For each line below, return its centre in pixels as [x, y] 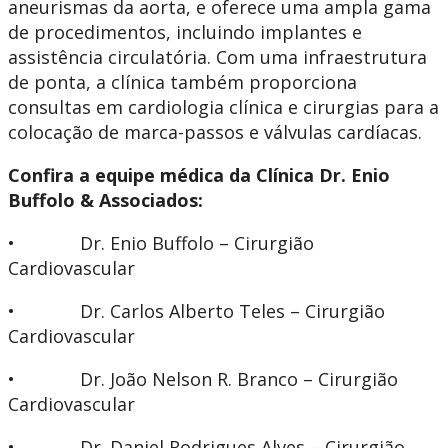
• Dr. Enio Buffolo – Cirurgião [161, 243]
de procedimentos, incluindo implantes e [185, 32]
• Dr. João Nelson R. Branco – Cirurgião [203, 379]
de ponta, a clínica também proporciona [182, 82]
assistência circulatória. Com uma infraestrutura [217, 57]
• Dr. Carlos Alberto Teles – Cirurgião [196, 311]
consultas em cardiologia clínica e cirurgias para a [223, 107]
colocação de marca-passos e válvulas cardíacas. [215, 132]
